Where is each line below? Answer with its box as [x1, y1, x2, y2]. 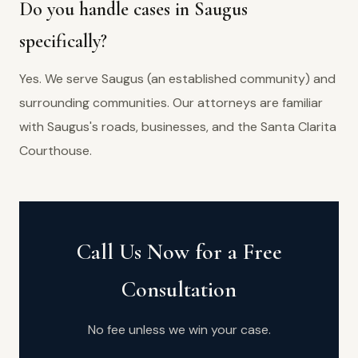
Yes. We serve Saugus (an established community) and [19, 70, 336, 87]
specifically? [19, 30, 107, 53]
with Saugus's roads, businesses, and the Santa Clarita [19, 118, 336, 135]
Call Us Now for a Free [76, 238, 282, 265]
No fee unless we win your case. [87, 321, 271, 338]
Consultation [121, 276, 237, 303]
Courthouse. [19, 142, 92, 159]
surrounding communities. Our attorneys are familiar [19, 94, 323, 111]
